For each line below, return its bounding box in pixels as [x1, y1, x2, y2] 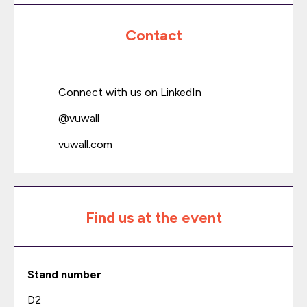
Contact [125, 26, 182, 45]
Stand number [27, 268, 101, 281]
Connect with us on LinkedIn [58, 86, 201, 99]
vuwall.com [58, 138, 112, 151]
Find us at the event [85, 208, 222, 227]
